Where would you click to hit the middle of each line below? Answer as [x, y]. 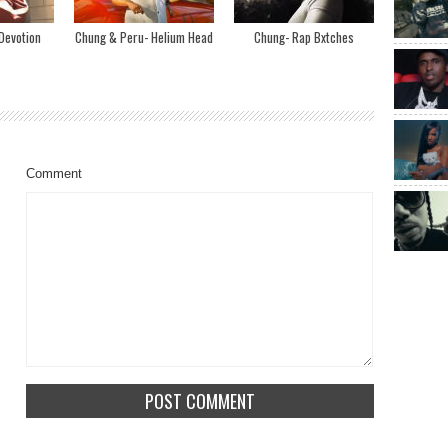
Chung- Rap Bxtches [304, 37]
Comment [54, 173]
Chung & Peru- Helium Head [144, 37]
